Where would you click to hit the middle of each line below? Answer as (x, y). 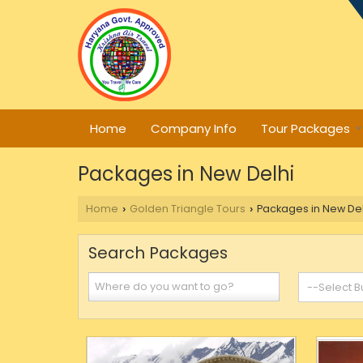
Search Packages (158, 253)
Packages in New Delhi (186, 174)
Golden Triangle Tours (188, 209)
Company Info (194, 128)
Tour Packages (305, 128)
